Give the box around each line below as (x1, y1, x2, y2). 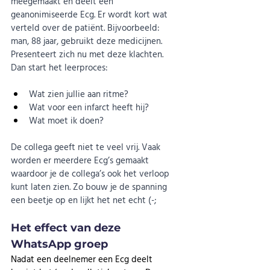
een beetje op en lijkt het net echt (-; (11, 193, 156, 207)
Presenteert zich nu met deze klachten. (11, 47, 166, 61)
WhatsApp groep (11, 237, 108, 251)
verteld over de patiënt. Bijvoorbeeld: (11, 20, 162, 35)
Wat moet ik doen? (29, 113, 104, 128)
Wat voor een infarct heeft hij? (29, 100, 149, 115)
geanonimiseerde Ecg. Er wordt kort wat (11, 7, 170, 22)
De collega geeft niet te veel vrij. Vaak (11, 140, 163, 154)
